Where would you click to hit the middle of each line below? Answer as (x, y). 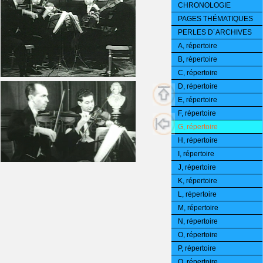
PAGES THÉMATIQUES (215, 19)
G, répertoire (198, 127)
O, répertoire (198, 235)
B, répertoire (198, 59)
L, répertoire (197, 194)
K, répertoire (198, 181)
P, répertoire (197, 248)
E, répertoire (198, 100)
